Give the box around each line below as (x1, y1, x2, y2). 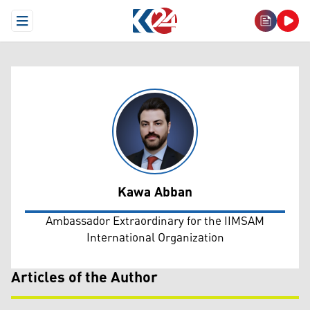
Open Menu (21, 16, 73, 37)
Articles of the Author (11, 264, 158, 293)
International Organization (86, 226, 224, 250)
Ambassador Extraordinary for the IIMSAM (46, 210, 264, 233)
